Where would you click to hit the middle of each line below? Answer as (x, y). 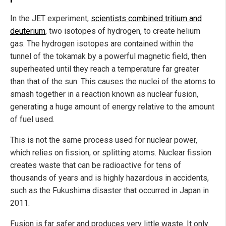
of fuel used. (32, 119)
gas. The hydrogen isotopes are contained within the (102, 43)
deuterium (28, 31)
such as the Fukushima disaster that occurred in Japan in (109, 190)
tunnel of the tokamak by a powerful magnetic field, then (108, 56)
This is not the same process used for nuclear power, (104, 140)
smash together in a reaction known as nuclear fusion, (104, 94)
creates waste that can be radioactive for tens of (96, 165)
